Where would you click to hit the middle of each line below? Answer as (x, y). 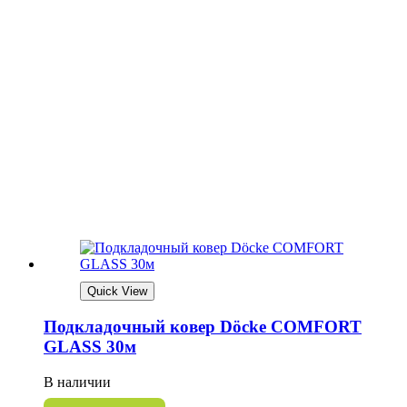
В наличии (77, 382)
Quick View (117, 291)
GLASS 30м (90, 347)
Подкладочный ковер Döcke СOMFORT (203, 327)
